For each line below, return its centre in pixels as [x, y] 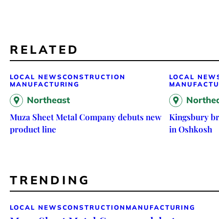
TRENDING [50, 180]
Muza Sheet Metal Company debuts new [86, 117]
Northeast [48, 100]
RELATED [45, 49]
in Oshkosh [191, 129]
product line [33, 129]
